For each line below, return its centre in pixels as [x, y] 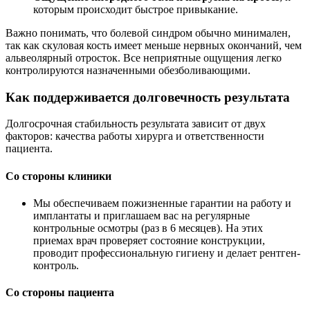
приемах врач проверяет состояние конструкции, [149, 240]
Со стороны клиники [58, 176]
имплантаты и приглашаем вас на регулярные [142, 215]
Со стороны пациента [60, 293]
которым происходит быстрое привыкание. [136, 9]
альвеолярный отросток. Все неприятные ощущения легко [144, 58]
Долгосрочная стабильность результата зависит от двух [136, 124]
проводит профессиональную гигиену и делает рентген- [167, 253]
